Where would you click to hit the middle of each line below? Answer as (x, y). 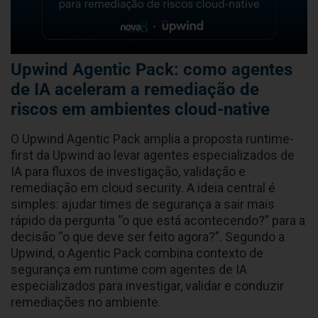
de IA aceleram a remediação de (135, 90)
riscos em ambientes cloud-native (140, 110)
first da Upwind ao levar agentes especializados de (153, 155)
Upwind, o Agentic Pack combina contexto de (137, 253)
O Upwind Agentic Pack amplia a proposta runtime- (152, 139)
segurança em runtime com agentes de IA (129, 270)
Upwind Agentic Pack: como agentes (152, 70)
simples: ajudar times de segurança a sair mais (143, 204)
